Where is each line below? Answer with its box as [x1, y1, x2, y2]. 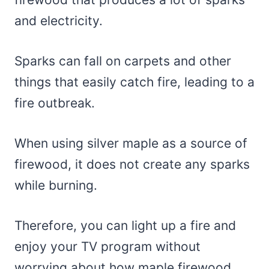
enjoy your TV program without [14, 238, 201, 254]
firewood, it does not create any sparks [14, 156, 250, 172]
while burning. [14, 177, 101, 193]
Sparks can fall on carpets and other [14, 53, 231, 68]
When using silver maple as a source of [14, 135, 247, 151]
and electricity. [14, 13, 106, 28]
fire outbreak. [14, 95, 98, 110]
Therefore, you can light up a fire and [14, 217, 236, 233]
